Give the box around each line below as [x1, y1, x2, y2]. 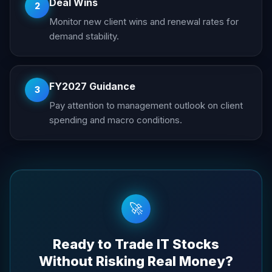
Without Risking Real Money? [39, 253, 233, 269]
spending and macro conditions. [49, 114, 182, 126]
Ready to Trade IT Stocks [53, 236, 219, 252]
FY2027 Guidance [49, 80, 135, 92]
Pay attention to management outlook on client [49, 99, 243, 111]
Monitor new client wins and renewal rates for [49, 15, 239, 27]
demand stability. [49, 30, 119, 42]
